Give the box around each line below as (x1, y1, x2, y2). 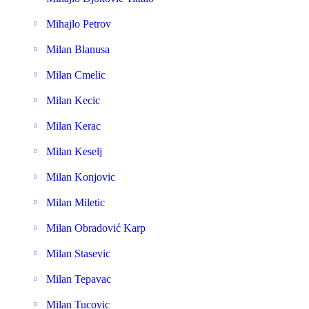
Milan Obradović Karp (46, 222, 146, 234)
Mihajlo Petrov (46, 18, 111, 30)
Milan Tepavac (46, 273, 111, 285)
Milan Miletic (46, 197, 105, 208)
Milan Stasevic (46, 248, 110, 259)
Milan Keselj (46, 146, 102, 157)
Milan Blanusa (46, 43, 110, 55)
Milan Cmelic (46, 69, 106, 81)
